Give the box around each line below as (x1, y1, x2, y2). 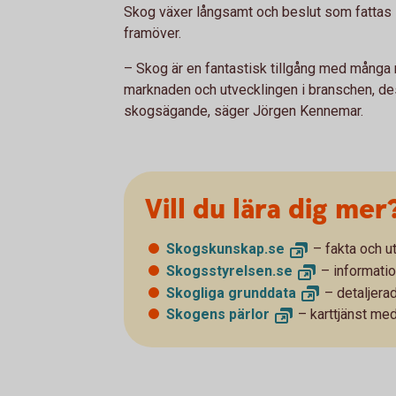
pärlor (229, 306, 270, 324)
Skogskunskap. (166, 240, 268, 257)
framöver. (124, 25, 181, 42)
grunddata (228, 284, 296, 301)
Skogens (166, 306, 229, 324)
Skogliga (166, 284, 228, 301)
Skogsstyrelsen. (166, 262, 276, 279)
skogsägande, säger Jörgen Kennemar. (124, 103, 363, 119)
